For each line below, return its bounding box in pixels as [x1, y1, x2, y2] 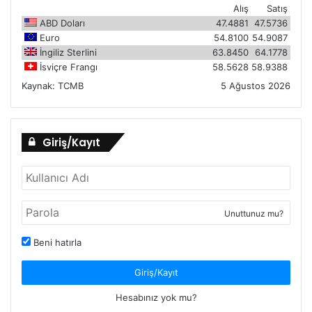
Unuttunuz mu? [224, 208, 283, 219]
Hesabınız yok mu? [115, 291, 197, 303]
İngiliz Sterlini [40, 46, 97, 58]
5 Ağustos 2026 [221, 79, 290, 91]
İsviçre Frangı [40, 61, 97, 72]
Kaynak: [22, 79, 58, 91]
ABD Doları [40, 17, 85, 29]
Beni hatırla [31, 236, 81, 248]
